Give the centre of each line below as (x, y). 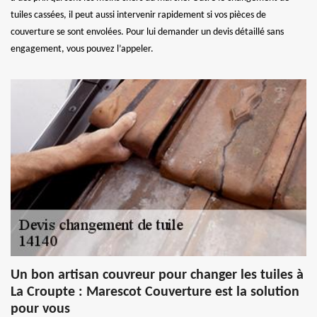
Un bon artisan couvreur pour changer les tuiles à (157, 275)
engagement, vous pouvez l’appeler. (82, 49)
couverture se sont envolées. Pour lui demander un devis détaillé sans (147, 32)
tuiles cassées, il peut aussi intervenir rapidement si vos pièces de (138, 15)
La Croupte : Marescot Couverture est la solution (155, 292)
